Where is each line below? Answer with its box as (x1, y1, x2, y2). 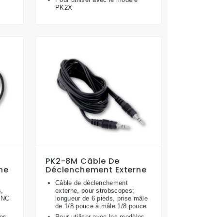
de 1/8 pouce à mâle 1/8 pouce (55, 202, 147, 210)
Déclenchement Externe (46, 164, 147, 175)
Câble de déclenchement (55, 179, 128, 186)
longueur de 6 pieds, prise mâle (55, 194, 148, 202)
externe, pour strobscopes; (55, 186, 135, 194)
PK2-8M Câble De (46, 155, 120, 167)
